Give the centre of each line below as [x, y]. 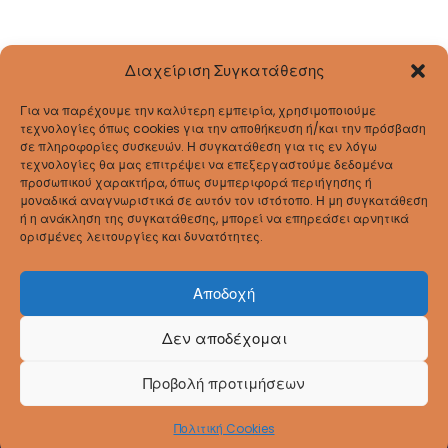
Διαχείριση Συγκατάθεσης [224, 70]
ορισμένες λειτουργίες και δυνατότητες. [141, 236]
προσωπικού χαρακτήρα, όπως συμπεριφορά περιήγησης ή [196, 182]
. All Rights [357, 382]
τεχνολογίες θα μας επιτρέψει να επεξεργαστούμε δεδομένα [206, 164]
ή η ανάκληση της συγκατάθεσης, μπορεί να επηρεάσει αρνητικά [214, 218]
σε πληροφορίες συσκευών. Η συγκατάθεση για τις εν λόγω [198, 146]
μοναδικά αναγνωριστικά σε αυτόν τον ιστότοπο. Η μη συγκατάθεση [224, 200]
